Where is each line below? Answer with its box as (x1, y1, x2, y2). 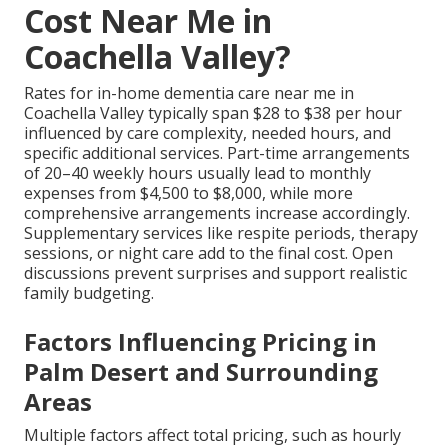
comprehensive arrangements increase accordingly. (24, 201, 410, 224)
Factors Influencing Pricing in (24, 324, 377, 358)
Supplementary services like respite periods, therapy (24, 221, 418, 244)
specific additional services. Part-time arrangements (24, 141, 410, 164)
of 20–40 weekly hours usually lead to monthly (24, 161, 371, 184)
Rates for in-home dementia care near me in (24, 81, 354, 104)
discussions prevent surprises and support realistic (24, 261, 407, 284)
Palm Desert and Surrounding (24, 354, 378, 388)
